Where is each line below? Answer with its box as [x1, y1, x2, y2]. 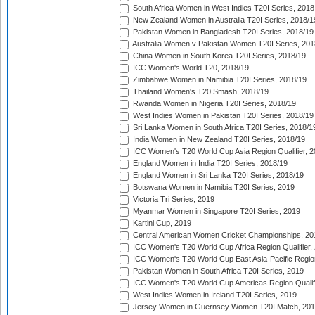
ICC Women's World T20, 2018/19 [131, 63, 249, 72]
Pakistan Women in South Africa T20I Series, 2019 [131, 266, 304, 276]
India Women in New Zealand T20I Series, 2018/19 [131, 135, 305, 144]
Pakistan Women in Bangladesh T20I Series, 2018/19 [131, 27, 314, 37]
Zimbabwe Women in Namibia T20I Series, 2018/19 [131, 75, 307, 84]
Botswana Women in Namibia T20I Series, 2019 [131, 183, 295, 192]
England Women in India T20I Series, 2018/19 [131, 159, 288, 168]
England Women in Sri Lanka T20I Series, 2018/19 [131, 171, 304, 180]
